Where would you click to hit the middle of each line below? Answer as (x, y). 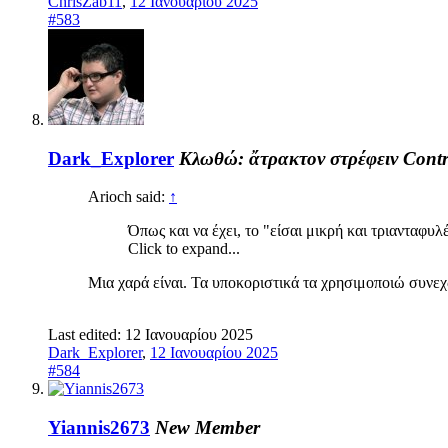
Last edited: (86, 335)
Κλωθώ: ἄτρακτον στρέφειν (288, 158)
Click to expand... (184, 249)
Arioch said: (128, 197)
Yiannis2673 (99, 428)
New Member (207, 428)
